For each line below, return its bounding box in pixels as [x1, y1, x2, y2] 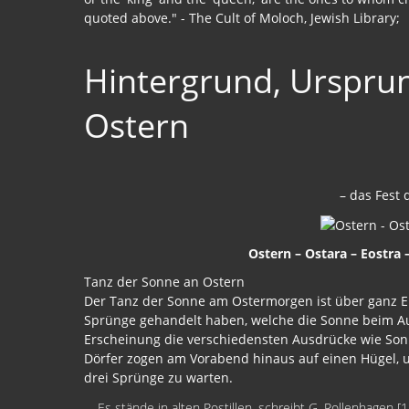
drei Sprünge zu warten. [84, 368, 233, 386]
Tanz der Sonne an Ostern [84, 272, 245, 290]
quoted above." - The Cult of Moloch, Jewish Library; [84, 9, 400, 26]
